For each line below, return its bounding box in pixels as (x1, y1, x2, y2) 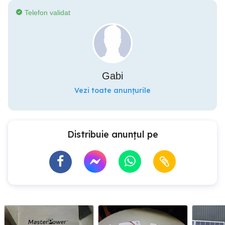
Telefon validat (25, 9, 70, 17)
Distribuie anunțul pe (67, 129, 158, 140)
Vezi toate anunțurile (74, 86, 151, 95)
